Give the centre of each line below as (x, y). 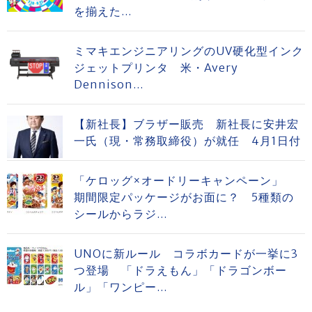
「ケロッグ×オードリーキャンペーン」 (185, 180)
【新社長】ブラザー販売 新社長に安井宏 (186, 124)
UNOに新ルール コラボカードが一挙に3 (186, 253)
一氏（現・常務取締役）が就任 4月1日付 (187, 141)
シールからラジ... (120, 214)
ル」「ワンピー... (120, 287)
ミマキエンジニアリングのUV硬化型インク (189, 51)
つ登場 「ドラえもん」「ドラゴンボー (180, 270)
